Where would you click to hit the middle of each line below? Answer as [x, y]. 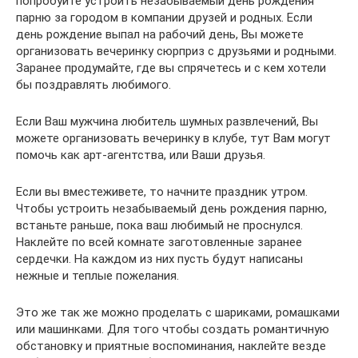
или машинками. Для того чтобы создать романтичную [173, 329]
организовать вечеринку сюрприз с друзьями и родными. [176, 51]
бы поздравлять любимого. [93, 84]
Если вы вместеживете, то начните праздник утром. [162, 191]
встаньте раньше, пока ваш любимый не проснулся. [159, 225]
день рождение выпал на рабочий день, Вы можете [160, 34]
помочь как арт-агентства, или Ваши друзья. [141, 155]
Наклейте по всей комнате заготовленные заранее [159, 242]
